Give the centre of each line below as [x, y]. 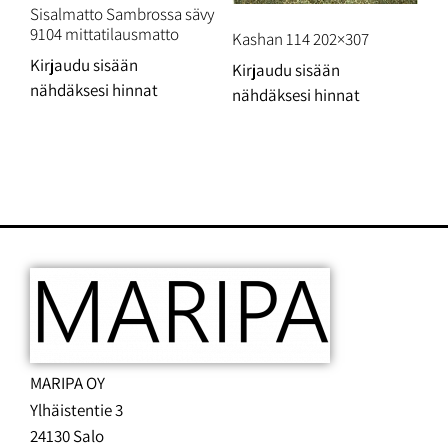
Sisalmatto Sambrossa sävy [122, 14]
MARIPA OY [67, 383]
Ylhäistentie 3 [76, 409]
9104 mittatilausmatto [104, 34]
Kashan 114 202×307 [300, 39]
